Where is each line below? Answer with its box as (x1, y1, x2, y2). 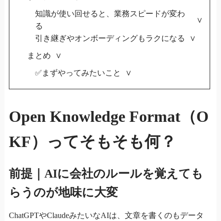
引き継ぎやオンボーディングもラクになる (35, 34, 185, 42)
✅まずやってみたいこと (35, 68, 121, 77)
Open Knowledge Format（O (8, 107, 209, 125)
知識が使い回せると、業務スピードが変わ (35, 9, 185, 18)
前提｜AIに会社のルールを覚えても (8, 167, 203, 180)
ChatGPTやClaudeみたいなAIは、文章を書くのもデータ (8, 211, 204, 220)
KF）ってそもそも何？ (8, 132, 176, 150)
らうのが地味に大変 (8, 185, 118, 199)
